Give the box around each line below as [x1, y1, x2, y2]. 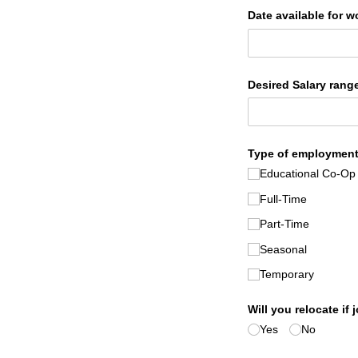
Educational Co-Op [259, 167, 356, 181]
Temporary [259, 268, 314, 281]
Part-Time [259, 217, 309, 231]
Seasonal [259, 242, 307, 256]
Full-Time [259, 192, 307, 205]
